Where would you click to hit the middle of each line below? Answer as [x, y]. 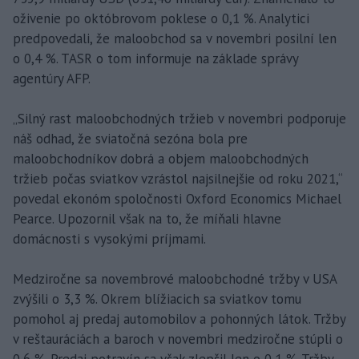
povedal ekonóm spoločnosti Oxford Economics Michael [177, 199]
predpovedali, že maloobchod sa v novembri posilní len [175, 39]
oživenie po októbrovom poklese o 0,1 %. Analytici [161, 19]
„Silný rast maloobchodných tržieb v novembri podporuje [179, 119]
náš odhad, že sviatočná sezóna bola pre [130, 139]
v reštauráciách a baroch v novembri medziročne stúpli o [178, 339]
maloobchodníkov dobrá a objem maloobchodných [161, 159]
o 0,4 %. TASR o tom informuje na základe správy [155, 59]
